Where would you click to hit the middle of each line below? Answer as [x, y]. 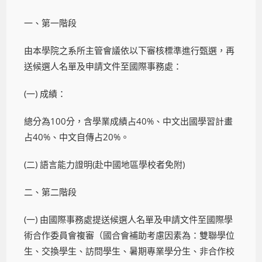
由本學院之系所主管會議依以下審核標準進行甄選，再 [130, 50]
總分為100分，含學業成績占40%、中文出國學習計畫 [129, 121]
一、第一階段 [51, 23]
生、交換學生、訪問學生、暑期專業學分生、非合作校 [130, 251]
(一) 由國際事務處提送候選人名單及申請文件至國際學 [129, 219]
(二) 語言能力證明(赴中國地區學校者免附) [105, 164]
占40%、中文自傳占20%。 [77, 137]
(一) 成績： [45, 93]
